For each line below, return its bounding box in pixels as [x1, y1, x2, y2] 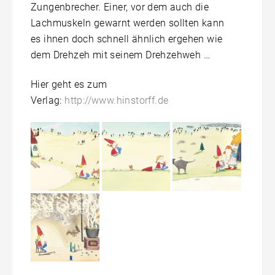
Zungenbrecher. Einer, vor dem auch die [31, 1, 209, 14]
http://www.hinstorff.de [64, 95, 169, 107]
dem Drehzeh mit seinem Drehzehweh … [31, 49, 210, 61]
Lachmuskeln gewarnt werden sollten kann [31, 17, 225, 29]
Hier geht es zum [31, 79, 107, 91]
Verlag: [31, 95, 65, 107]
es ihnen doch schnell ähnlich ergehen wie [31, 33, 223, 45]
